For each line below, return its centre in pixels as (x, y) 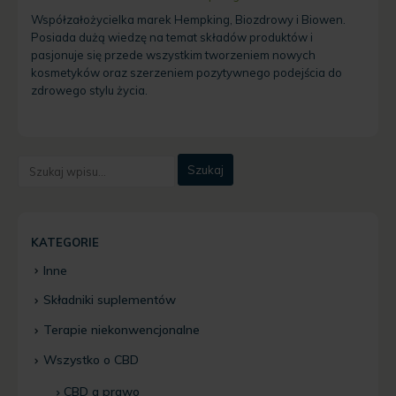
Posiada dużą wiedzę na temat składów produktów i (171, 37)
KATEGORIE (65, 242)
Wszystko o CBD (91, 360)
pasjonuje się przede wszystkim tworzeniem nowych (173, 54)
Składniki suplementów (110, 300)
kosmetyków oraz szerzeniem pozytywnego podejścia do (186, 72)
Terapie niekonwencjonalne (122, 330)
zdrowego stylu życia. (89, 90)
